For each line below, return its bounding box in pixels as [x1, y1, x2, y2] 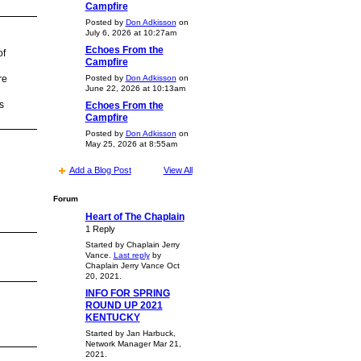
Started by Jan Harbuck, [85, 328, 176, 338]
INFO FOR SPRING [85, 287, 170, 299]
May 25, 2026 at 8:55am [85, 139, 177, 148]
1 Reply [85, 224, 115, 234]
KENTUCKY [85, 311, 140, 323]
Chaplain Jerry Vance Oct [85, 260, 180, 270]
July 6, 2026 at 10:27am [85, 28, 176, 38]
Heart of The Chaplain [85, 211, 185, 223]
